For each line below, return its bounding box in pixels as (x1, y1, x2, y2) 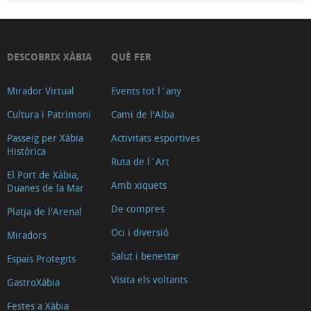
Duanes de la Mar (7, 181, 84, 195)
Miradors (7, 228, 47, 242)
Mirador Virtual (7, 84, 74, 98)
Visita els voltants (111, 273, 187, 287)
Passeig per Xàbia (7, 131, 83, 145)
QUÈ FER (111, 50, 151, 64)
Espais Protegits (7, 252, 76, 266)
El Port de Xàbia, (7, 168, 79, 182)
